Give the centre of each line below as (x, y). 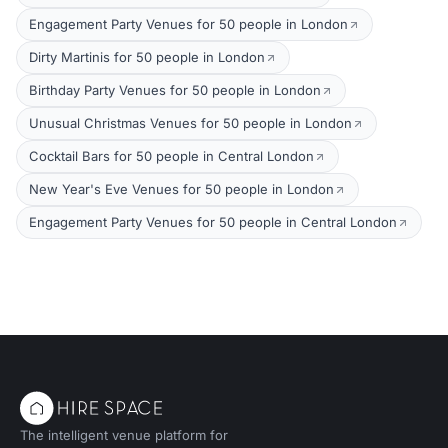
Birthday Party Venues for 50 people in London (175, 90)
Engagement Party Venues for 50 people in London (188, 24)
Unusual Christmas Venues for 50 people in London (190, 123)
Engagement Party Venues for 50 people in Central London (213, 222)
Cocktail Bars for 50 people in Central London (171, 156)
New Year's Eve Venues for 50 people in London (181, 189)
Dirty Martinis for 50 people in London (147, 57)
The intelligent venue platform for (124, 435)
